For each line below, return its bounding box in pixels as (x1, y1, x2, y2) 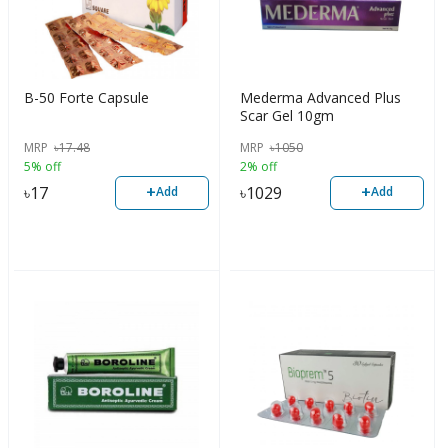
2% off (239, 157, 277, 175)
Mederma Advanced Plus (239, 88, 401, 108)
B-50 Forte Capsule (24, 88, 149, 108)
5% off (24, 157, 61, 175)
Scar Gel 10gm (239, 106, 334, 126)
